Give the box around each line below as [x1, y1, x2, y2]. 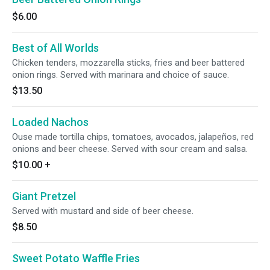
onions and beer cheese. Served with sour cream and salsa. [12, 143, 248, 154]
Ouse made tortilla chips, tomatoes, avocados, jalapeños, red [12, 131, 254, 142]
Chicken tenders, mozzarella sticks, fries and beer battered [12, 57, 245, 68]
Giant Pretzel [12, 190, 76, 202]
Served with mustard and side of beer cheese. [12, 206, 193, 216]
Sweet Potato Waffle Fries [12, 252, 140, 265]
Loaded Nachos [12, 116, 89, 128]
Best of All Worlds [12, 42, 99, 54]
